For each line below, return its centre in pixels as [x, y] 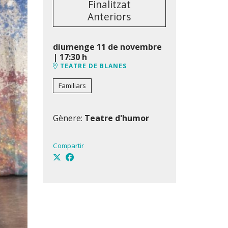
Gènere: [68, 118]
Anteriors [109, 17]
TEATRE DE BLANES [92, 66]
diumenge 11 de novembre [107, 47]
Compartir [68, 146]
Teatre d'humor [117, 118]
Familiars [72, 86]
